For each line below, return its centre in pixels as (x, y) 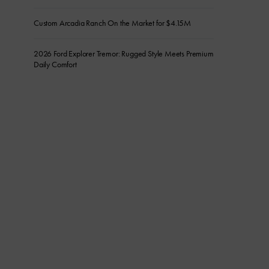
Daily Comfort (55, 65)
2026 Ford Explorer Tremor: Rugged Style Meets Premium (124, 54)
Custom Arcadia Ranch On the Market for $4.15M (113, 23)
